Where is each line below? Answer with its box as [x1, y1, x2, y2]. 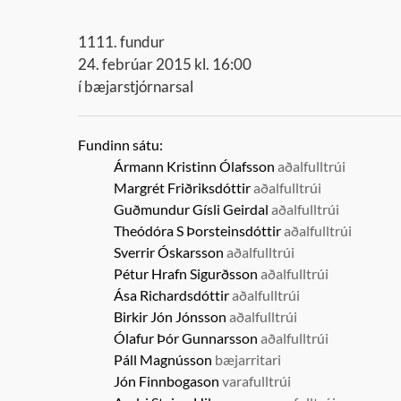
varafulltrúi [222, 372, 291, 389]
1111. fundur [78, 32, 165, 51]
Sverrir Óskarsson [114, 243, 224, 260]
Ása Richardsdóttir [114, 286, 229, 303]
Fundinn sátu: [78, 136, 163, 153]
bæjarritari [215, 351, 281, 368]
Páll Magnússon [114, 351, 212, 368]
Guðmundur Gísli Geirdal [114, 200, 269, 218]
